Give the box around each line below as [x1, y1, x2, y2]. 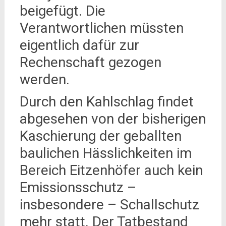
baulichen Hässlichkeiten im [19, 144, 192, 161]
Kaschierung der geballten [19, 127, 182, 144]
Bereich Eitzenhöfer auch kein [19, 161, 203, 179]
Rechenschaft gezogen [19, 53, 161, 71]
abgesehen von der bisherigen [19, 110, 206, 127]
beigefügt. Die [19, 2, 105, 19]
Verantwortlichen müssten [19, 19, 184, 36]
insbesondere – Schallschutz [19, 196, 199, 213]
